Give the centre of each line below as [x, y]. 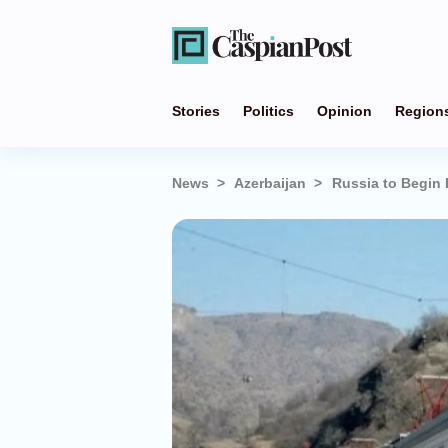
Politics [268, 111]
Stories [196, 111]
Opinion [344, 111]
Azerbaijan [270, 183]
